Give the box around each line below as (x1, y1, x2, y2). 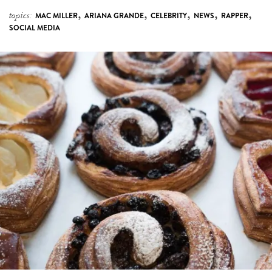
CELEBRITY (151, 10, 187, 22)
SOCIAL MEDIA (9, 22, 60, 34)
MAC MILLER (35, 10, 78, 22)
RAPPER (221, 10, 248, 22)
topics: (9, 10, 32, 21)
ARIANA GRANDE (84, 10, 144, 22)
